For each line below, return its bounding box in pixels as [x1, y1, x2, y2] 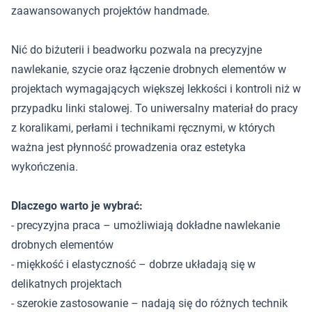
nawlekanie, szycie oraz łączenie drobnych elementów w [11, 63, 286, 76]
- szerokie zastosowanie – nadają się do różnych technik [11, 297, 288, 310]
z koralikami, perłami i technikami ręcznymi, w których [11, 121, 275, 134]
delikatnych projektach [11, 277, 122, 290]
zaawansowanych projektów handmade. [11, 4, 210, 17]
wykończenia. [11, 160, 78, 173]
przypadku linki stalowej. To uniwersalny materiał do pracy [11, 102, 298, 115]
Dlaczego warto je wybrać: [11, 199, 143, 212]
